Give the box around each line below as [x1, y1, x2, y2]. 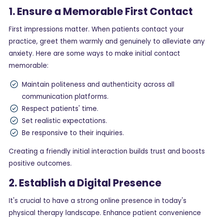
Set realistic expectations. [22, 116, 107, 125]
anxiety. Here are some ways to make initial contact [9, 49, 180, 59]
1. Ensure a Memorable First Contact [9, 4, 193, 19]
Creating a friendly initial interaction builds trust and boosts [9, 147, 205, 156]
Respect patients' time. [22, 104, 98, 113]
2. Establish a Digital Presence [9, 175, 161, 190]
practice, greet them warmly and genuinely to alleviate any [9, 37, 205, 46]
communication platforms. [22, 92, 108, 101]
